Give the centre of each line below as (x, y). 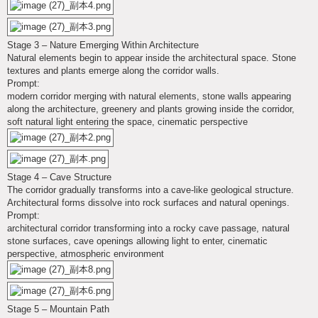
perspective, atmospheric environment (86, 253)
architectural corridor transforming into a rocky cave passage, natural (148, 228)
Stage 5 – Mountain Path (58, 309)
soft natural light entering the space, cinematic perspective (127, 121)
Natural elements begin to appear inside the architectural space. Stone (152, 57)
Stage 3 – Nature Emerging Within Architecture (103, 45)
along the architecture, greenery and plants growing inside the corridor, (151, 109)
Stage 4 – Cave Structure (59, 177)
